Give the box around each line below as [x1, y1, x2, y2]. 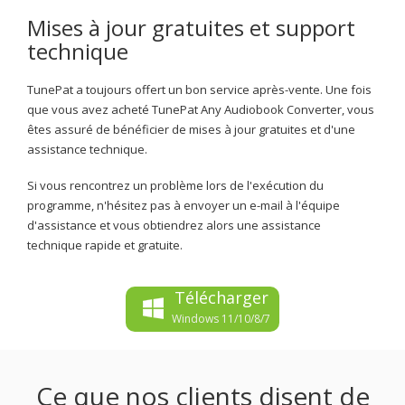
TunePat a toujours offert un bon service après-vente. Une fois [27, 80, 372, 98]
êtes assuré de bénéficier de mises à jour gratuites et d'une [27, 120, 355, 137]
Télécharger [174, 286, 268, 308]
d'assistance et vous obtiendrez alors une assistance [27, 216, 321, 233]
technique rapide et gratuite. [27, 236, 183, 253]
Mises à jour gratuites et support [27, 12, 355, 42]
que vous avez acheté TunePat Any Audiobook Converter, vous [27, 100, 374, 118]
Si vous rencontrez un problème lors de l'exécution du [27, 176, 324, 193]
